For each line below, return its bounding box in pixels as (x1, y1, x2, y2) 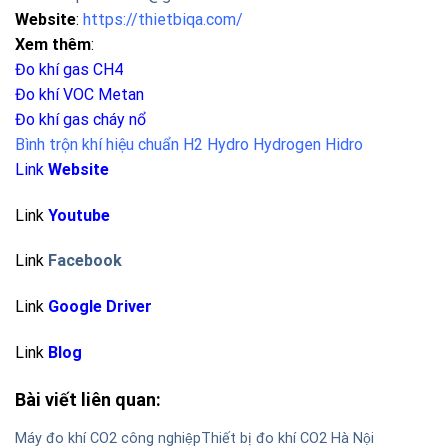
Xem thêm (15, 34, 91, 54)
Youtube (48, 205, 110, 225)
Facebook (48, 251, 122, 271)
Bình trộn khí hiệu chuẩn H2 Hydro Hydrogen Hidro (15, 134, 363, 154)
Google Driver (48, 297, 152, 317)
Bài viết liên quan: (15, 388, 161, 410)
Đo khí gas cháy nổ (15, 109, 146, 129)
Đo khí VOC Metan (15, 84, 144, 104)
